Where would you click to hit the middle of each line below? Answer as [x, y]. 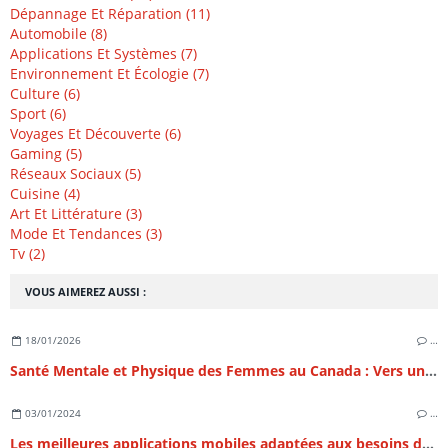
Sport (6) [38, 114]
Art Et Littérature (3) [76, 214]
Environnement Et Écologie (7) [109, 74]
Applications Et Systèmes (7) [103, 54]
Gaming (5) [46, 154]
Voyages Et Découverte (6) [95, 134]
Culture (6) [45, 94]
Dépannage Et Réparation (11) [110, 14]
